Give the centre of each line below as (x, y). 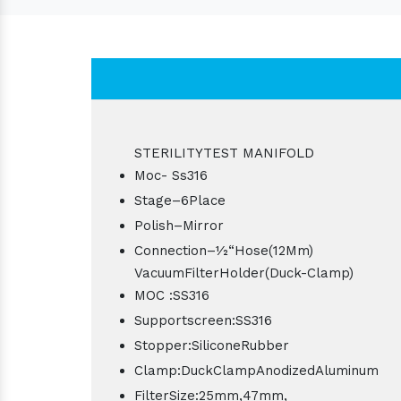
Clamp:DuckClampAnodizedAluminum (256, 370)
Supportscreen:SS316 (203, 320)
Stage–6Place (180, 200)
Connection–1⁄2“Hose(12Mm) (224, 250)
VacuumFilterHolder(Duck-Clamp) (244, 273)
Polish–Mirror (179, 225)
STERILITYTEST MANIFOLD (224, 153)
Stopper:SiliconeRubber (212, 345)
